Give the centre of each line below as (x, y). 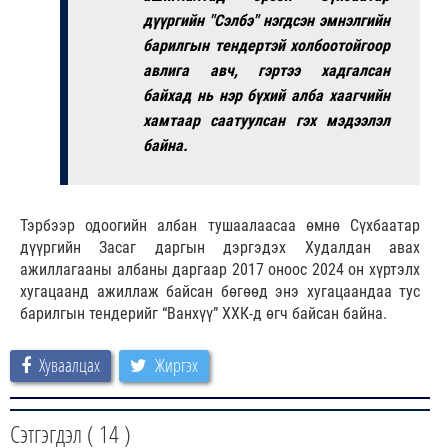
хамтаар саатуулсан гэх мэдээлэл (266, 121)
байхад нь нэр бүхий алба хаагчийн (266, 96)
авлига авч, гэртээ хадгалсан (266, 71)
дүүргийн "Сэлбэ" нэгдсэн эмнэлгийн (266, 21)
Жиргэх (176, 365)
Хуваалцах (69, 365)
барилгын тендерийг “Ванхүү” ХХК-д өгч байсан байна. (203, 314)
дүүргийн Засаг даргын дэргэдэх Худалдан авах (220, 248)
